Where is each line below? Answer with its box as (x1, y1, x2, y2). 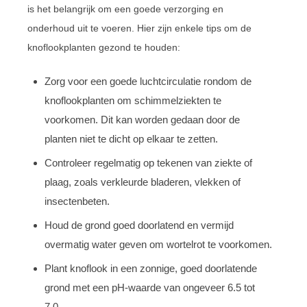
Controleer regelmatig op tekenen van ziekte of (45, 156, 252, 169)
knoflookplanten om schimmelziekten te (45, 94, 221, 106)
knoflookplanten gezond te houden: (27, 41, 180, 53)
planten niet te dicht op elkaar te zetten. (45, 132, 218, 145)
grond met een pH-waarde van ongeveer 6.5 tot (45, 281, 255, 293)
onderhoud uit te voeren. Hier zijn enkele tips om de (27, 22, 251, 34)
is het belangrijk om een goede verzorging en (27, 3, 223, 14)
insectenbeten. (45, 195, 110, 207)
